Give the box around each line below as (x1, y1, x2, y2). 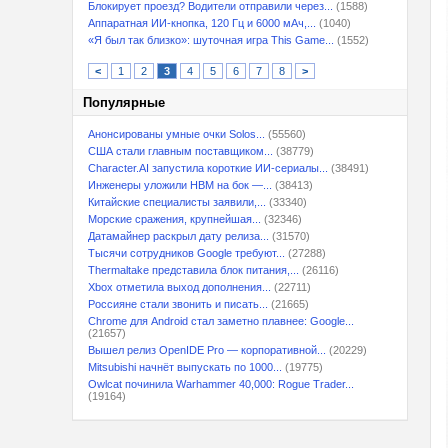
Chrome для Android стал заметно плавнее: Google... (88, 315, 354, 327)
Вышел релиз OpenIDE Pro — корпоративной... (88, 344, 326, 356)
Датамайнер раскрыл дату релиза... (88, 230, 269, 242)
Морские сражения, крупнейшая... (88, 213, 261, 225)
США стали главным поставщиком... (88, 145, 273, 157)
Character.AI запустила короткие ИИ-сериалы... (88, 162, 328, 174)
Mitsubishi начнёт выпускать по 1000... (88, 361, 282, 373)
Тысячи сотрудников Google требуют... (88, 247, 285, 259)
